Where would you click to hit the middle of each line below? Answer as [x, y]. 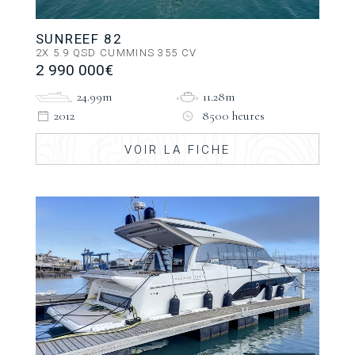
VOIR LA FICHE [177, 149]
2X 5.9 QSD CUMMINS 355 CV [116, 52]
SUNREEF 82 [79, 38]
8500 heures [234, 115]
